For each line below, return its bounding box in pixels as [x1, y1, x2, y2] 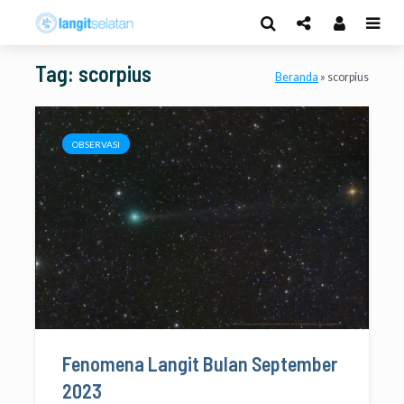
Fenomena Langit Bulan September [62, 351, 337, 375]
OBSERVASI [72, 139, 120, 150]
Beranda [275, 70, 318, 84]
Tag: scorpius [35, 60, 151, 87]
